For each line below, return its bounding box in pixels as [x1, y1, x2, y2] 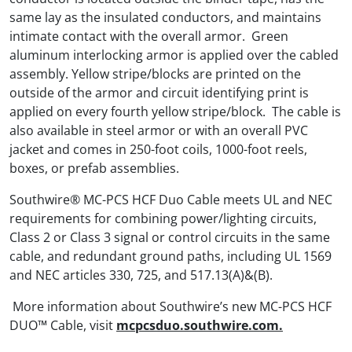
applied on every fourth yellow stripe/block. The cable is [9, 102, 341, 120]
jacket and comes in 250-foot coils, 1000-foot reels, [9, 140, 307, 158]
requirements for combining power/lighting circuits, [9, 209, 317, 227]
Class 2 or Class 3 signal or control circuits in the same [9, 228, 330, 246]
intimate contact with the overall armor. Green [9, 27, 288, 45]
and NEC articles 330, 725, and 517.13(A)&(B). [9, 266, 273, 284]
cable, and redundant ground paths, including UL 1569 [9, 247, 332, 265]
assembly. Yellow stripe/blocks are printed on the [9, 64, 301, 82]
